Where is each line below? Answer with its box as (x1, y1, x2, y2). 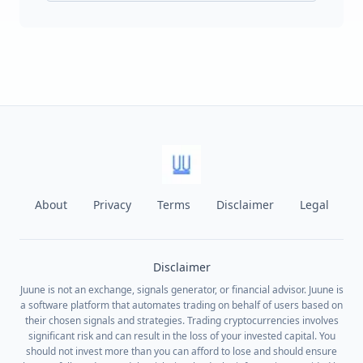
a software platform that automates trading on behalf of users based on (20, 298, 343, 312)
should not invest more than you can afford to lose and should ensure (26, 344, 337, 358)
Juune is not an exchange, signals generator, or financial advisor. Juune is (19, 283, 344, 297)
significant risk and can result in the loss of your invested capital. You (28, 329, 335, 343)
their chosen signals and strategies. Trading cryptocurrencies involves (24, 314, 339, 327)
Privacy (92, 197, 131, 212)
